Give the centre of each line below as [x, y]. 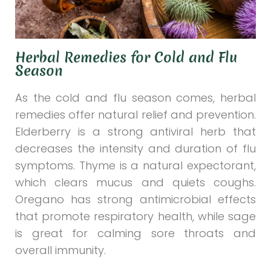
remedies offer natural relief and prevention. [135, 114]
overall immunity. [60, 250]
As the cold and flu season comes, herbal [135, 97]
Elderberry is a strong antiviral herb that [135, 131]
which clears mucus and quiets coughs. [135, 182]
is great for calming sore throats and [135, 233]
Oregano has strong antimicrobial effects [135, 199]
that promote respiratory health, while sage [135, 216]
